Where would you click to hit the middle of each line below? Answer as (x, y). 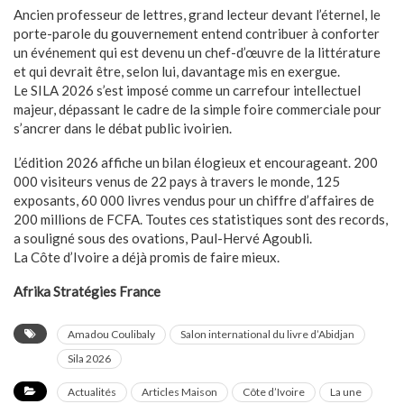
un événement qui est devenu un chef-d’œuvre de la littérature (197, 52)
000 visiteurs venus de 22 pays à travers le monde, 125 (177, 181)
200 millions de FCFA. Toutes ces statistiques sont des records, (201, 219)
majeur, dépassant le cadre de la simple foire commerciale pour (197, 109)
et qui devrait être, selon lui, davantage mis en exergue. (177, 71)
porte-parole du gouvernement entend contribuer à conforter (197, 33)
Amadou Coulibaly (111, 334)
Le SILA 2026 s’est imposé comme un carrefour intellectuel (187, 90)
